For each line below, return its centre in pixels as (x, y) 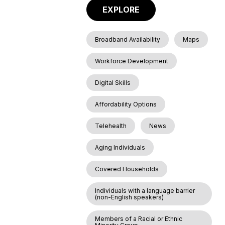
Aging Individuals (120, 147)
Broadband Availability (128, 39)
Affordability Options (126, 104)
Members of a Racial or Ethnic (139, 218)
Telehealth (111, 126)
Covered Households (127, 169)
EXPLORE (121, 9)
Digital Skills (113, 82)
